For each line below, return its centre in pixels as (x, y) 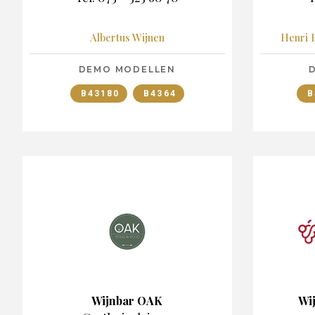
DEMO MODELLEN (127, 69)
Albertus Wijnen (127, 37)
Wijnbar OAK (127, 300)
